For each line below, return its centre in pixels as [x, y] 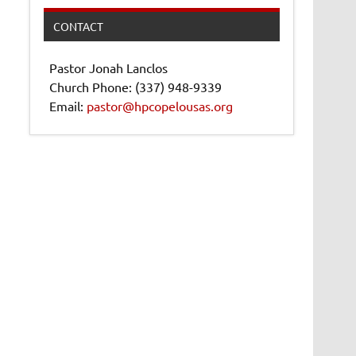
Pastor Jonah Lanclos [109, 68]
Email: [68, 106]
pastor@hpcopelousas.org [160, 106]
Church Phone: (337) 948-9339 [136, 87]
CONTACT [78, 27]
